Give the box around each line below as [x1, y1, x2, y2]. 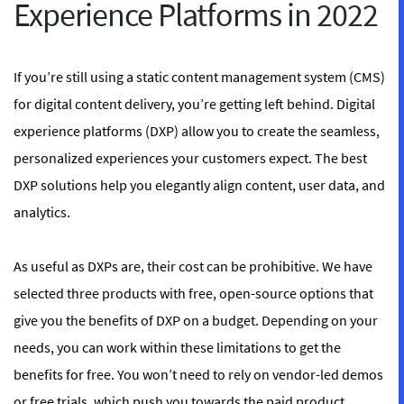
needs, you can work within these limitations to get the [14, 338, 341, 356]
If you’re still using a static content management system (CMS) [14, 68, 385, 86]
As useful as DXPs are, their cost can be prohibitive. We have [14, 257, 372, 275]
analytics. [14, 203, 70, 221]
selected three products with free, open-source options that [14, 284, 373, 302]
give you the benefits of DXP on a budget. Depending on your [14, 311, 378, 329]
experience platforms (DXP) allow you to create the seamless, [14, 122, 380, 140]
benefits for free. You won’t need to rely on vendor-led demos [14, 365, 383, 383]
